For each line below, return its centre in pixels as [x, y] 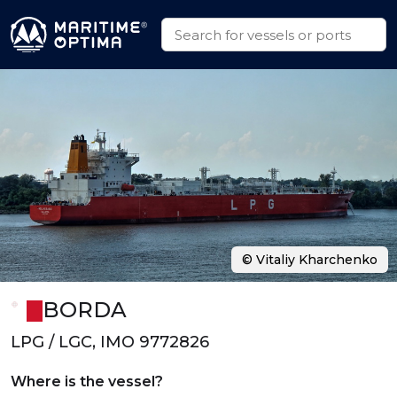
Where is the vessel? [87, 381]
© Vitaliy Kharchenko [310, 260]
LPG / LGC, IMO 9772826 [110, 342]
